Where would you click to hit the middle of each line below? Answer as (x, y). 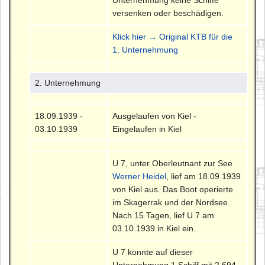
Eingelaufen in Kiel (147, 129)
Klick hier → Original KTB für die (173, 37)
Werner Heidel (140, 177)
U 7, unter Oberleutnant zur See (173, 164)
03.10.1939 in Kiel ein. (154, 229)
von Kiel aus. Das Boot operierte (173, 190)
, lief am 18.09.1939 (204, 177)
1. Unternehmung (146, 50)
